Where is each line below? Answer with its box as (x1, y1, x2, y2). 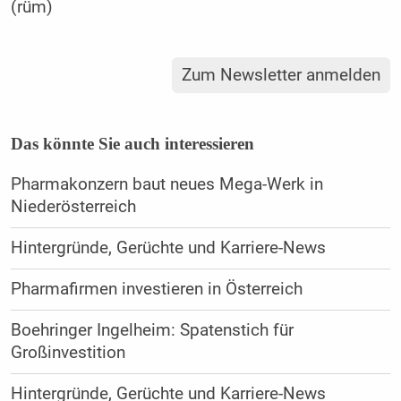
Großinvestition (10, 342, 125, 363)
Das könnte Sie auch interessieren (10, 133, 254, 153)
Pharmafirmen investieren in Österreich (10, 278, 303, 299)
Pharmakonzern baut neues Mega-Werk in (10, 174, 323, 194)
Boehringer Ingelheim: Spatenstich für (10, 320, 294, 340)
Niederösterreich (10, 196, 145, 217)
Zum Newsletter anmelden (182, 64, 381, 85)
